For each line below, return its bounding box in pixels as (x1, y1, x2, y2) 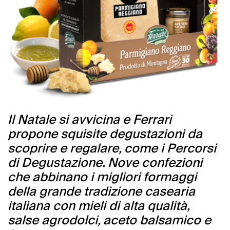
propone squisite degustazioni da (8, 123, 202, 145)
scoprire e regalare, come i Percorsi (8, 138, 216, 159)
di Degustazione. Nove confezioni (8, 152, 202, 174)
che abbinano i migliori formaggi (8, 166, 197, 188)
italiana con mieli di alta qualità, (8, 195, 189, 217)
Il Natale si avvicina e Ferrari (8, 109, 171, 130)
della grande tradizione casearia (8, 181, 195, 202)
